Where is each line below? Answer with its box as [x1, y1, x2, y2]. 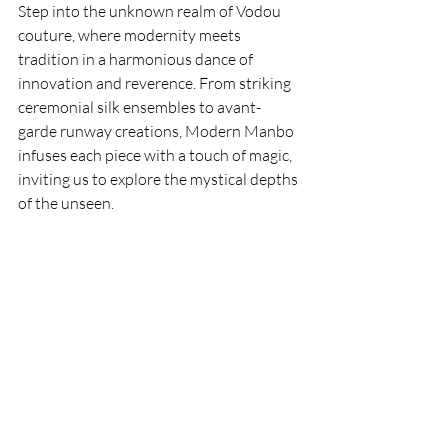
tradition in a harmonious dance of [18, 49, 256, 70]
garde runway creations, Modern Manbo [18, 121, 297, 142]
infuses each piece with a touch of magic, [18, 145, 295, 166]
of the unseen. [18, 193, 114, 214]
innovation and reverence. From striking [18, 73, 294, 94]
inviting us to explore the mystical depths [18, 169, 301, 190]
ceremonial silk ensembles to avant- [18, 97, 261, 118]
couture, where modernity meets [18, 25, 244, 46]
